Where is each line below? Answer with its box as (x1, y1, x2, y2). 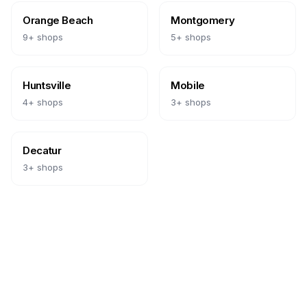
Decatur (23, 144, 62, 157)
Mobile (171, 79, 205, 92)
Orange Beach (23, 14, 93, 27)
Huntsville (23, 79, 71, 92)
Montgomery (171, 14, 235, 27)
